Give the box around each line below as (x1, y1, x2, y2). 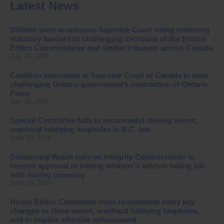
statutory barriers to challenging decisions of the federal (10, 34, 206, 43)
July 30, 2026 (10, 52, 49, 60)
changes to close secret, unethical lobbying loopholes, (10, 206, 199, 215)
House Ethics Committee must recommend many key (10, 197, 194, 206)
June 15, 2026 (10, 179, 51, 187)
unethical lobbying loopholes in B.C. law (10, 125, 150, 134)
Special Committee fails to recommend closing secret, (10, 116, 197, 125)
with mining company (10, 170, 85, 179)
